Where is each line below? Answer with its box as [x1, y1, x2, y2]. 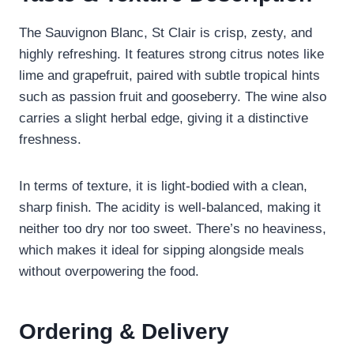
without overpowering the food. [19, 264, 199, 280]
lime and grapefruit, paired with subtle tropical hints [19, 68, 320, 84]
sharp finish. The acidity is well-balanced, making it [19, 200, 321, 216]
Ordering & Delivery [19, 319, 229, 345]
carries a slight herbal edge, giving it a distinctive [19, 111, 308, 126]
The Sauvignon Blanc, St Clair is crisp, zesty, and [19, 25, 312, 41]
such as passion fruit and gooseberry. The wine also [19, 89, 326, 105]
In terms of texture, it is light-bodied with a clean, [19, 179, 307, 194]
